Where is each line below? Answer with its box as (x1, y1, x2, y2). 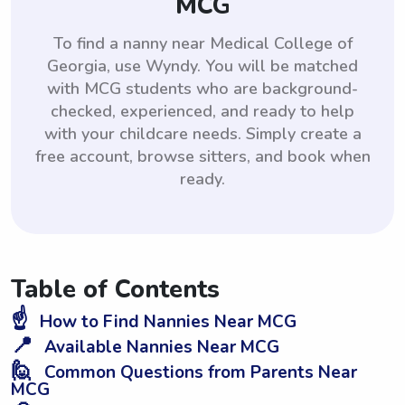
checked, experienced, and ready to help (51, 99, 354, 122)
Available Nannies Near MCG (40, 334, 279, 359)
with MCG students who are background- (47, 77, 358, 99)
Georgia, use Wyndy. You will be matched (47, 54, 358, 77)
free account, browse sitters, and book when (34, 145, 371, 167)
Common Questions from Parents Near (40, 360, 357, 384)
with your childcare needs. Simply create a (43, 122, 362, 145)
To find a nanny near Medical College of (52, 32, 353, 54)
